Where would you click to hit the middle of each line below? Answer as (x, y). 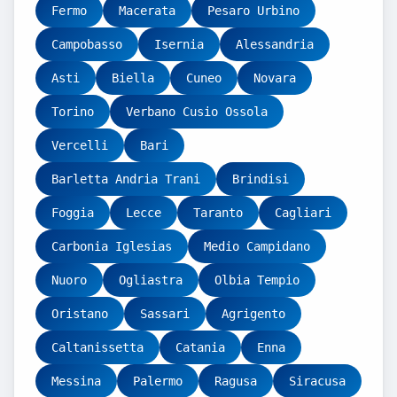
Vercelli (80, 145)
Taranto (218, 213)
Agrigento (253, 314)
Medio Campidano (257, 246)
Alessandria (275, 44)
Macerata (147, 11)
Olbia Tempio (257, 280)
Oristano (80, 314)
